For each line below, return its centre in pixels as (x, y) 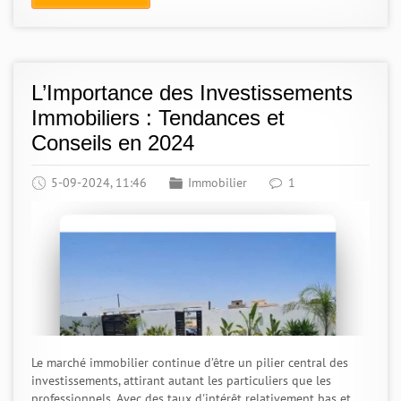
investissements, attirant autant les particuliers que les (181, 380)
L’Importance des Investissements (192, 93)
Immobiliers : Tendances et (158, 118)
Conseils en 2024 (113, 143)
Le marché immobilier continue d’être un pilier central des (190, 363)
